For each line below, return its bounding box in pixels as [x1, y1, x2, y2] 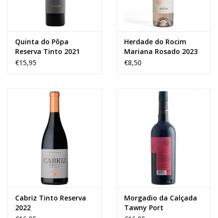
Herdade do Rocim [124, 37, 186, 47]
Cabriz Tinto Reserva [15, 193, 86, 203]
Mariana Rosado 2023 [124, 47, 198, 56]
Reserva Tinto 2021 [15, 47, 80, 56]
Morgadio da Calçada [124, 193, 197, 203]
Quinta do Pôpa [15, 37, 69, 47]
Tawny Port [124, 203, 163, 213]
